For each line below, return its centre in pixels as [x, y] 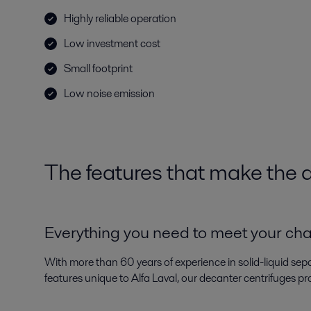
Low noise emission [109, 93]
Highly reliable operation [120, 18]
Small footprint [98, 68]
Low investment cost [112, 43]
